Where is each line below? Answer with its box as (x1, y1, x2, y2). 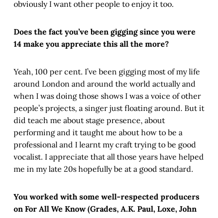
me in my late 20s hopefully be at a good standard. (14, 164, 193, 174)
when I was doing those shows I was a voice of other (14, 91, 201, 101)
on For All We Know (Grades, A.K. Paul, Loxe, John (14, 204, 197, 214)
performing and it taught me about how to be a (14, 127, 182, 138)
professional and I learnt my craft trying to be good (14, 140, 196, 150)
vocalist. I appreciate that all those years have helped (14, 152, 204, 162)
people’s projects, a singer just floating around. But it (14, 103, 204, 113)
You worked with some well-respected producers (14, 192, 200, 202)
